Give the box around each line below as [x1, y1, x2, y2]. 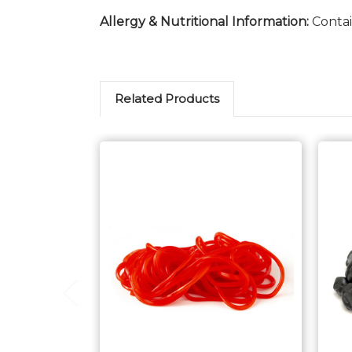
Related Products [114, 90, 219, 106]
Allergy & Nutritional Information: [100, 13, 312, 29]
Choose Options [161, 288, 258, 305]
